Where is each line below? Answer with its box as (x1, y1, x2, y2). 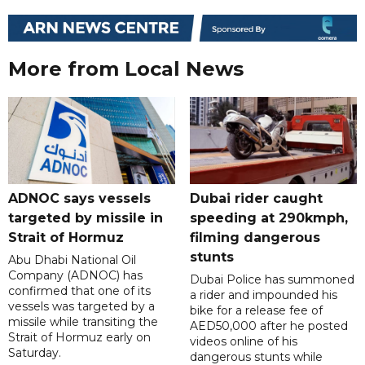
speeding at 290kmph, (189, 210, 348, 226)
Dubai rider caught (189, 191, 323, 207)
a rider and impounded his (189, 288, 337, 303)
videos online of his (189, 334, 297, 350)
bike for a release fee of (189, 303, 323, 319)
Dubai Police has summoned (189, 272, 354, 288)
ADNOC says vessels (8, 191, 151, 207)
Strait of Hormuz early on (8, 330, 151, 345)
